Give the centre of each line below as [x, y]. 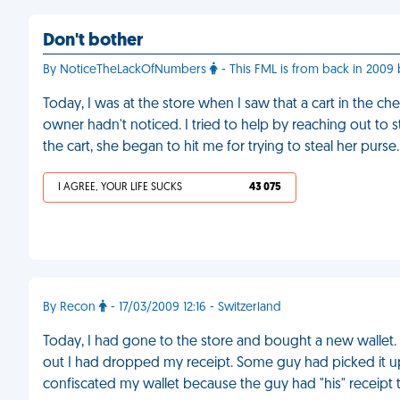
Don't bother [93, 41]
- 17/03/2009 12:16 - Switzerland [194, 308]
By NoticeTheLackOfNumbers [126, 70]
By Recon [71, 308]
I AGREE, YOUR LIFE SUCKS [120, 187]
